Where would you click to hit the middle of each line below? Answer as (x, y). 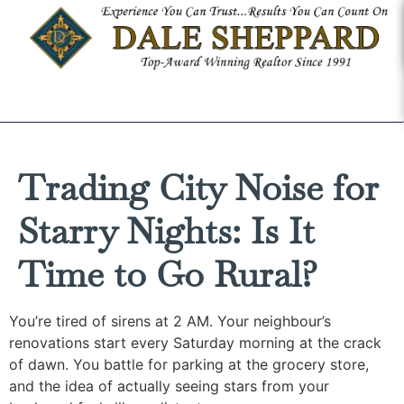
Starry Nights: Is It (166, 231)
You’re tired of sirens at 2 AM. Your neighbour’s (170, 321)
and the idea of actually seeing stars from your (169, 386)
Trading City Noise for (198, 188)
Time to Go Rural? (168, 274)
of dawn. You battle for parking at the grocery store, (189, 364)
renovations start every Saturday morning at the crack (195, 343)
